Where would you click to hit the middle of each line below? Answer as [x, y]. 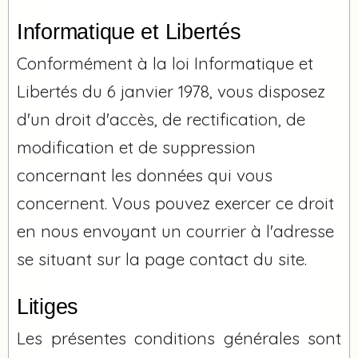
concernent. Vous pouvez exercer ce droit [175, 203]
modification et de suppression [136, 147]
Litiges [48, 306]
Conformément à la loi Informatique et [165, 63]
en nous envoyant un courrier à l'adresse [175, 231]
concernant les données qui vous [145, 175]
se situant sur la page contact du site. [162, 259]
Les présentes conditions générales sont [179, 338]
